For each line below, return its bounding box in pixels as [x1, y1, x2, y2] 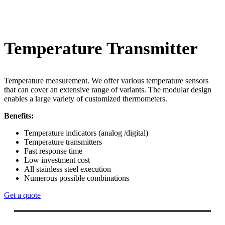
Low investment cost [24, 155, 90, 164]
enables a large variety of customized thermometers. [4, 94, 169, 103]
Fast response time [24, 146, 82, 155]
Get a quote [4, 190, 41, 199]
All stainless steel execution [24, 164, 111, 173]
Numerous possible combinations [24, 173, 129, 182]
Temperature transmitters [24, 137, 102, 146]
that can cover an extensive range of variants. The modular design [4, 85, 211, 94]
